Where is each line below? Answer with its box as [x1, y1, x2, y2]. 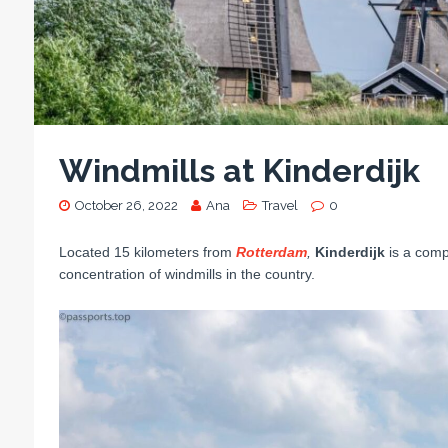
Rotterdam [235, 244, 307, 261]
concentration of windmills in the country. [58, 266, 315, 283]
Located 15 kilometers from [58, 244, 236, 261]
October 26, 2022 [74, 198, 178, 214]
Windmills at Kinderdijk [58, 152, 420, 190]
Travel [261, 198, 298, 214]
